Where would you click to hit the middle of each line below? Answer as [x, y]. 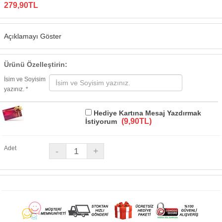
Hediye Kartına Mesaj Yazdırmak [146, 113]
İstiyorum [102, 121]
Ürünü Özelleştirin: [36, 64]
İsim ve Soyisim [25, 79]
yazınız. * [16, 89]
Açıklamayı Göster [33, 36]
